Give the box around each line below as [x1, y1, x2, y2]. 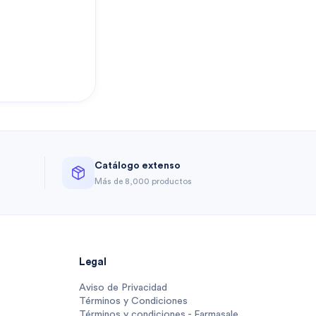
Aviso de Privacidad [79, 283, 167, 293]
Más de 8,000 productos [95, 176, 192, 186]
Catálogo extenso [95, 160, 181, 171]
